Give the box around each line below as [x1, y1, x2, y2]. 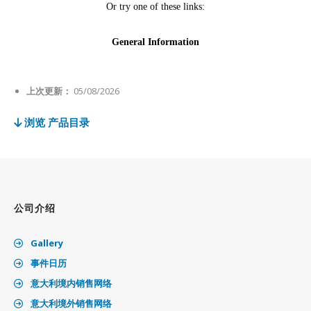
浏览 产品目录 [22, 115, 90, 130]
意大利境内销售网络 [28, 277, 112, 290]
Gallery [28, 237, 63, 250]
